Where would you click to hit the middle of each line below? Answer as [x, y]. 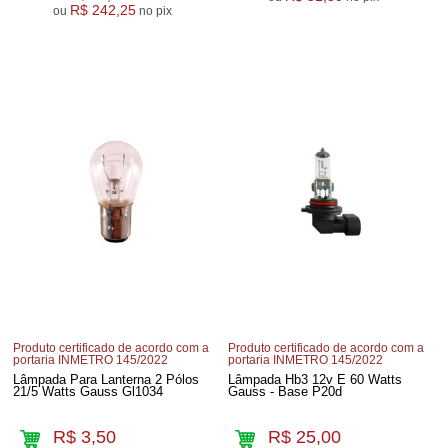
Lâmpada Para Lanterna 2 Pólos [106, 379]
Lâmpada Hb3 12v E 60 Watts [315, 379]
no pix [164, 10]
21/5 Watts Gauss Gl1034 [88, 391]
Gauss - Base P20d [285, 391]
